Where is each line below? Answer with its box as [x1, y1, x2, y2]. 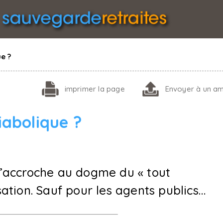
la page [96, 84, 125, 94]
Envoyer [165, 84, 195, 94]
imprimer [64, 84, 97, 94]
